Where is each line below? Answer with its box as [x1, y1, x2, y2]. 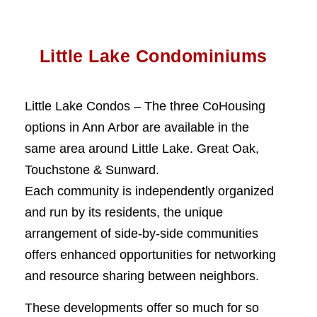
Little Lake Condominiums [39, 46, 267, 66]
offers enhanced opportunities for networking [25, 248, 276, 262]
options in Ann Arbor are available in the [25, 120, 249, 134]
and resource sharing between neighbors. [25, 269, 259, 283]
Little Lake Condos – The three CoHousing [25, 99, 265, 113]
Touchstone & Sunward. [25, 163, 159, 177]
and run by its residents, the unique [25, 205, 223, 219]
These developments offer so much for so [25, 301, 259, 315]
